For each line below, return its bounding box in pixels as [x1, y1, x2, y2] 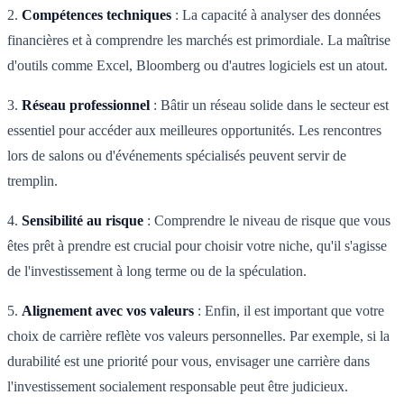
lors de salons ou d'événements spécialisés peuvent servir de [7, 148, 346, 164]
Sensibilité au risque [22, 213, 143, 229]
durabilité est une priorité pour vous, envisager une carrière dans [7, 353, 370, 370]
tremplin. [7, 173, 58, 189]
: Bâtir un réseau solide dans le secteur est [150, 97, 389, 114]
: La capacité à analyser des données [171, 7, 381, 23]
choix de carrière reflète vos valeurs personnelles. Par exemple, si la [7, 328, 390, 344]
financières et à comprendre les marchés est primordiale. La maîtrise [7, 32, 390, 49]
